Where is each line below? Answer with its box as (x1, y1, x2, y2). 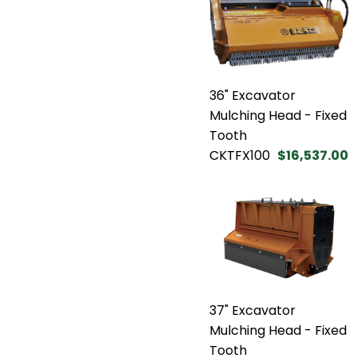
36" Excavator (209, 86, 296, 105)
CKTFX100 (209, 145, 270, 165)
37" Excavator (209, 300, 296, 320)
